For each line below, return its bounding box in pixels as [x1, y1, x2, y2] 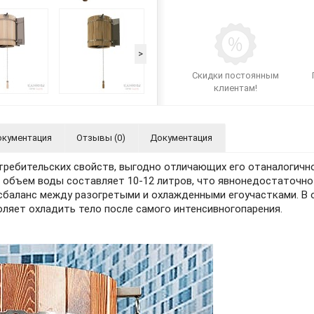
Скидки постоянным [191, 70, 279, 81]
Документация [150, 132, 212, 143]
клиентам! [213, 83, 257, 93]
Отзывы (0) [76, 132, 125, 143]
